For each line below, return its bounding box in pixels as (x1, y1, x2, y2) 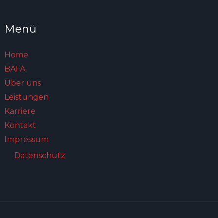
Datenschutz (14, 150, 66, 160)
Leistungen (4, 92, 49, 102)
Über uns (4, 78, 41, 88)
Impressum (4, 134, 49, 144)
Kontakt (4, 120, 36, 130)
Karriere (4, 106, 36, 116)
